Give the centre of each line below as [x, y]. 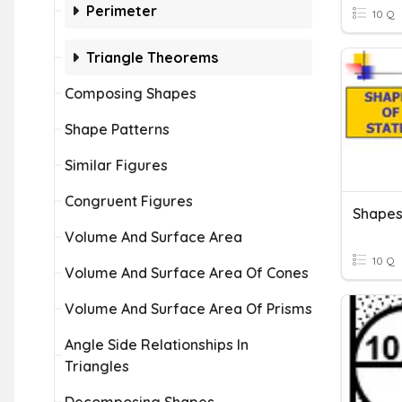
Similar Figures [116, 165]
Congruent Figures [129, 201]
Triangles [97, 366]
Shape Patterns [117, 129]
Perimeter [122, 11]
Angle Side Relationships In [157, 345]
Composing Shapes [131, 93]
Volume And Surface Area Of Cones [187, 273]
